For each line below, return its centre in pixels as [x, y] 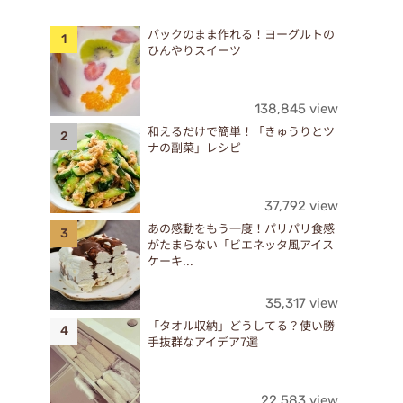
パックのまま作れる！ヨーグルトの [241, 34]
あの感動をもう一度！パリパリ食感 [241, 228]
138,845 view [296, 109]
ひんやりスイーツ [194, 50]
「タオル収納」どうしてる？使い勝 [241, 326]
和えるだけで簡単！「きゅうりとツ [241, 131]
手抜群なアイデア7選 [203, 342]
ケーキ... [170, 261]
